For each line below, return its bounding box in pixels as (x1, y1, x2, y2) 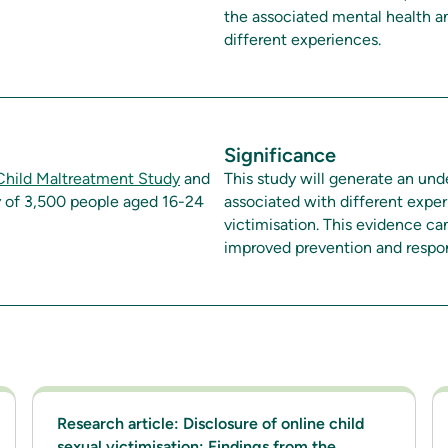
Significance (224, 143, 336, 167)
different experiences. (224, 30, 381, 49)
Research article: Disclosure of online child (57, 414, 364, 433)
